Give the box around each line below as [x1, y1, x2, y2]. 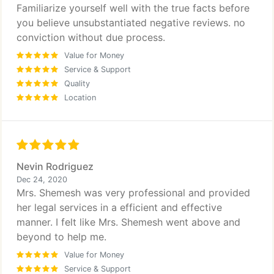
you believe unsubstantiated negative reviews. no [17, 17, 245, 29]
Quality [64, 79, 90, 88]
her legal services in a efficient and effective [17, 201, 222, 213]
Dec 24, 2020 [17, 175, 67, 184]
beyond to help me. [17, 231, 106, 243]
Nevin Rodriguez [17, 160, 94, 172]
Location [64, 93, 96, 102]
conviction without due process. [17, 31, 165, 43]
